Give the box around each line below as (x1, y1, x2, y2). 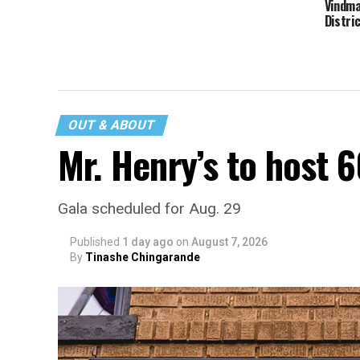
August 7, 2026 (191, 235, 268, 248)
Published (70, 235, 120, 248)
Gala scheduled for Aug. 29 (58, 199, 241, 218)
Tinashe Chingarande (85, 251, 200, 264)
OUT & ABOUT (66, 117, 157, 133)
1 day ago (122, 235, 174, 248)
